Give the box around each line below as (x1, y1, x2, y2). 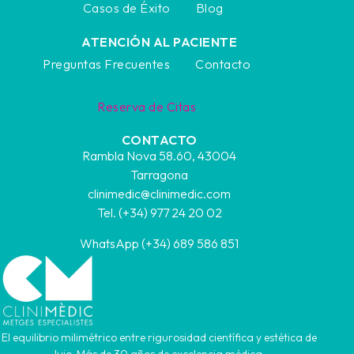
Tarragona (130, 167, 189, 183)
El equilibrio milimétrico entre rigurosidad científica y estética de (2, 330, 318, 345)
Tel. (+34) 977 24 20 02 (96, 205, 222, 221)
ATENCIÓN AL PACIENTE (81, 33, 238, 50)
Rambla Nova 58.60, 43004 (82, 148, 237, 164)
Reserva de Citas (97, 98, 197, 115)
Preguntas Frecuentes (43, 55, 171, 72)
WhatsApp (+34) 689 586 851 (80, 235, 239, 251)
